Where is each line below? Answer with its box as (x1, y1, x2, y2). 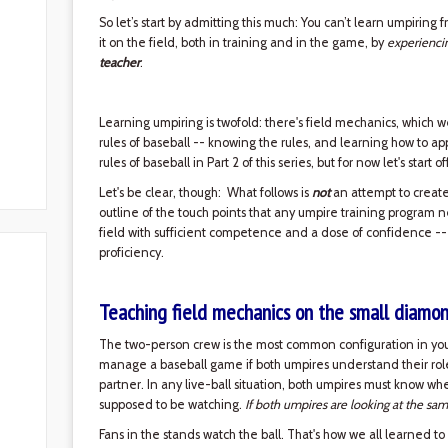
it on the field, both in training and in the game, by (98, 35, 387, 50)
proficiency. (98, 245, 164, 260)
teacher (98, 55, 140, 70)
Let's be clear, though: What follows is (98, 185, 312, 200)
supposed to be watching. (98, 397, 245, 412)
